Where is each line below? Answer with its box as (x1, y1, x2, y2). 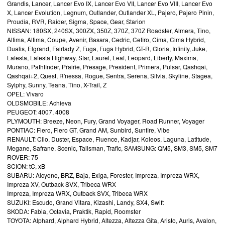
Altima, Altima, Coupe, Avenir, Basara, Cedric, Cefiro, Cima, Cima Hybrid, (7, 35, 205, 44)
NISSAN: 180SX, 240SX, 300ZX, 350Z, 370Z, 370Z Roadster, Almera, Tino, (7, 26, 210, 35)
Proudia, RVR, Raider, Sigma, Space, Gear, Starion (7, 17, 146, 26)
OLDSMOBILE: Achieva (7, 98, 71, 107)
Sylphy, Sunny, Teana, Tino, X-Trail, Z (7, 80, 106, 89)
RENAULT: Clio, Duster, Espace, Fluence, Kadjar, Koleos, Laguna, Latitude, (7, 134, 211, 143)
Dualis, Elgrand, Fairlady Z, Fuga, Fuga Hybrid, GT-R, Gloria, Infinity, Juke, (7, 44, 207, 53)
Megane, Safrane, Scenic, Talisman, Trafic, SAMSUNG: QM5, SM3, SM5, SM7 (7, 143, 217, 152)
